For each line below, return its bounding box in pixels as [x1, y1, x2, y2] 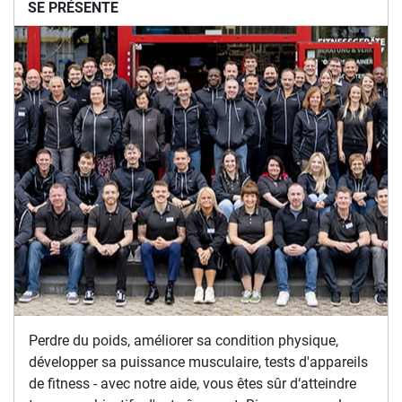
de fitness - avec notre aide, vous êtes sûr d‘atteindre [29, 374, 356, 392]
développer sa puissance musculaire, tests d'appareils [29, 353, 368, 371]
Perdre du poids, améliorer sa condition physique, [29, 331, 338, 349]
